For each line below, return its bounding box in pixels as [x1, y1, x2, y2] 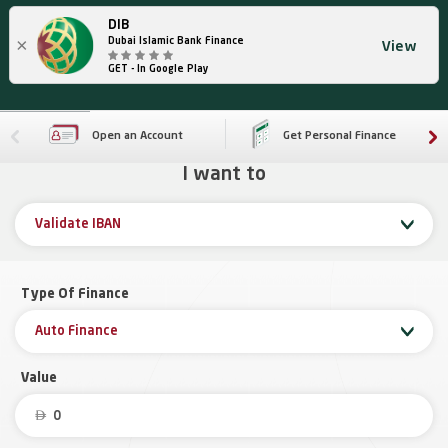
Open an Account [91, 130, 183, 142]
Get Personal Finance [282, 130, 396, 142]
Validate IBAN [35, 218, 121, 231]
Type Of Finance [21, 288, 129, 301]
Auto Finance [35, 325, 118, 338]
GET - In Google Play [107, 64, 209, 74]
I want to [182, 165, 266, 184]
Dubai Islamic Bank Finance [107, 36, 244, 46]
